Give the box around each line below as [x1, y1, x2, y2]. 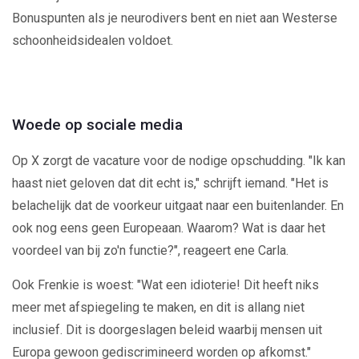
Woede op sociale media [12, 115, 183, 134]
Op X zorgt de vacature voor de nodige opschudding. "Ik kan [12, 152, 345, 168]
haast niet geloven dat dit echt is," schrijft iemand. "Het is [12, 175, 329, 191]
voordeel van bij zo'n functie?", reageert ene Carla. [12, 242, 288, 258]
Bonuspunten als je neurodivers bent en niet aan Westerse [12, 10, 337, 26]
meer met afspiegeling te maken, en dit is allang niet [12, 299, 305, 315]
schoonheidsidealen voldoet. [12, 32, 176, 48]
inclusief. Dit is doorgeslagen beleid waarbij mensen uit [12, 321, 322, 337]
